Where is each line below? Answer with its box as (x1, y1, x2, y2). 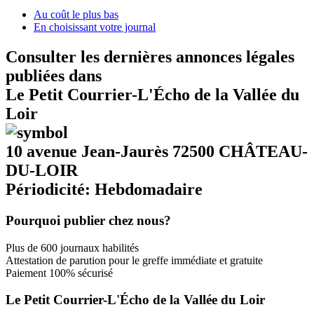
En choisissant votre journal (34, 21, 156, 33)
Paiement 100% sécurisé (6, 266, 113, 279)
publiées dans (6, 66, 102, 85)
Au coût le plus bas (34, 8, 118, 20)
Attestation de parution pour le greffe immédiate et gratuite (6, 254, 263, 266)
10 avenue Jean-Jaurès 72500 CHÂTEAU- (6, 142, 308, 161)
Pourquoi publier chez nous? (6, 212, 171, 228)
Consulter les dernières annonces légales (6, 47, 294, 66)
